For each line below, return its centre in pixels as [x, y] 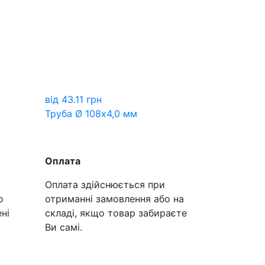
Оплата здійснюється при [105, 185]
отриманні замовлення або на [114, 199]
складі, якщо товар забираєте [116, 213]
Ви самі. [64, 227]
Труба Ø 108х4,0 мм [91, 114]
